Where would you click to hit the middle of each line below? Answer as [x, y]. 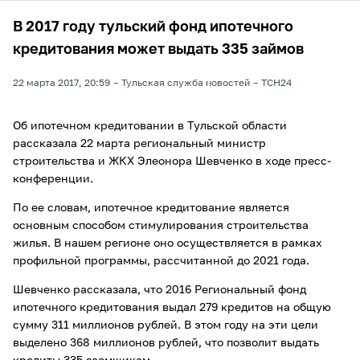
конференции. [53, 179]
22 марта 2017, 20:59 [61, 84]
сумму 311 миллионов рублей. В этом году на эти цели [166, 325]
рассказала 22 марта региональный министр [139, 144]
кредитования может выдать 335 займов [158, 50]
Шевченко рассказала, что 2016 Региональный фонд [160, 290]
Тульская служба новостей [186, 84]
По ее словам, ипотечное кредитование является [151, 208]
